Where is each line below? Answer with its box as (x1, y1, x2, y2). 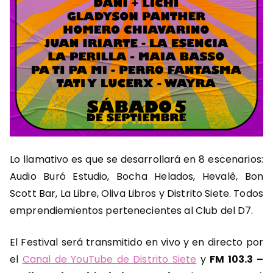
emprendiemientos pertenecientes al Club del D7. (10, 204, 253, 218)
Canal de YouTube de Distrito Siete (22, 252, 197, 267)
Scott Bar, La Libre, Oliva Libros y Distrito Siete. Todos (10, 186, 263, 201)
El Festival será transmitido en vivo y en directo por (10, 235, 263, 250)
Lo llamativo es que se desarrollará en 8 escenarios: (10, 152, 263, 167)
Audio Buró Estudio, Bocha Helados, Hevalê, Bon (10, 169, 263, 184)
